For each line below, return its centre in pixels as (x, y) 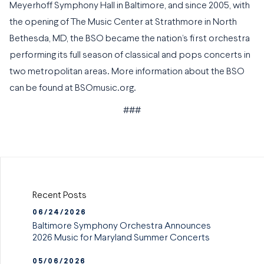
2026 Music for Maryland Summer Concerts (121, 238)
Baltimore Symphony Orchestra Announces (122, 226)
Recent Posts (60, 196)
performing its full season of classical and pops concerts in (130, 56)
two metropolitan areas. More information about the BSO (127, 72)
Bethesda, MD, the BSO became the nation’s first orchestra (130, 39)
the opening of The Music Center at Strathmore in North (123, 23)
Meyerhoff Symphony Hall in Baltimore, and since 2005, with (130, 6)
